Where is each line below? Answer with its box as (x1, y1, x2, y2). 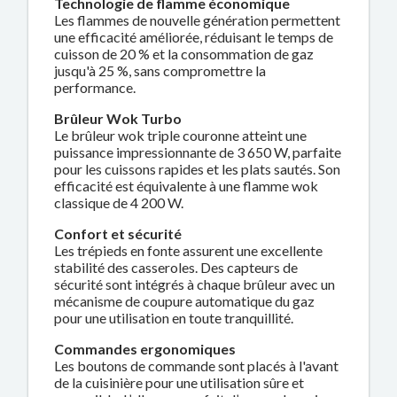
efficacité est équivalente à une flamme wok (54, 176, 319, 194)
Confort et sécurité (54, 224, 183, 242)
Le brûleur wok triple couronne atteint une (54, 126, 307, 144)
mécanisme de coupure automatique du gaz (54, 292, 315, 309)
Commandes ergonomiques (54, 339, 237, 357)
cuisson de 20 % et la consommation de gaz (54, 44, 315, 62)
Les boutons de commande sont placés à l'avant (54, 356, 339, 374)
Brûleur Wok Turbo (54, 109, 183, 127)
